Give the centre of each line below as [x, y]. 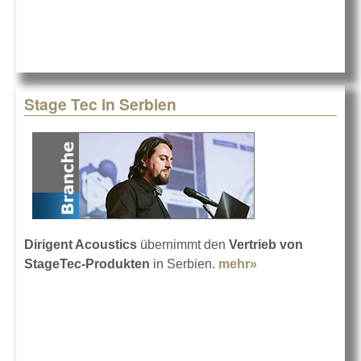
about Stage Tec [307, 264]
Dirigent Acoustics [81, 245]
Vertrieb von [266, 245]
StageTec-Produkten [87, 264]
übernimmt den [183, 245]
